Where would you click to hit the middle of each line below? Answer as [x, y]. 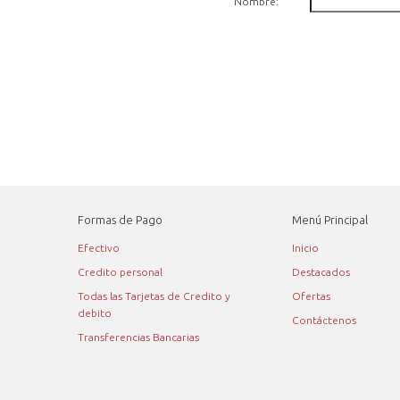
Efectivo [99, 248]
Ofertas [311, 296]
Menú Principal [330, 220]
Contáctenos [324, 320]
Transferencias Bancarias [138, 337]
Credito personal [120, 272]
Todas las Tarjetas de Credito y [154, 296]
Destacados [321, 272]
